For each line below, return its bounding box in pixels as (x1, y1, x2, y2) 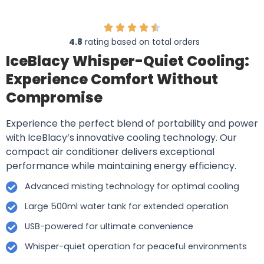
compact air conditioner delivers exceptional (6, 144, 214, 159)
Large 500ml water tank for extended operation (25, 200, 229, 212)
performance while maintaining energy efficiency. (6, 159, 236, 173)
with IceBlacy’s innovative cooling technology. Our (6, 130, 237, 144)
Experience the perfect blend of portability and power (6, 116, 258, 130)
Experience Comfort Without (6, 69, 218, 89)
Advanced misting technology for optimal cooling (25, 180, 239, 192)
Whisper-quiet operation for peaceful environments (25, 240, 247, 252)
